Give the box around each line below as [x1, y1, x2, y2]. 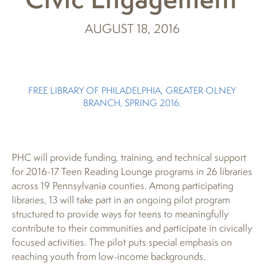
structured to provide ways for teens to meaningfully [12, 206, 229, 220]
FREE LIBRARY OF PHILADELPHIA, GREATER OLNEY [28, 83, 236, 97]
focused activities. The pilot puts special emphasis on [12, 235, 232, 249]
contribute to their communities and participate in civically [12, 220, 252, 235]
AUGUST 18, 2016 [84, 19, 180, 37]
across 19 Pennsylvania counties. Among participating [12, 178, 233, 192]
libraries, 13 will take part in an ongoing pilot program [12, 192, 230, 206]
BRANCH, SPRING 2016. [82, 95, 181, 109]
